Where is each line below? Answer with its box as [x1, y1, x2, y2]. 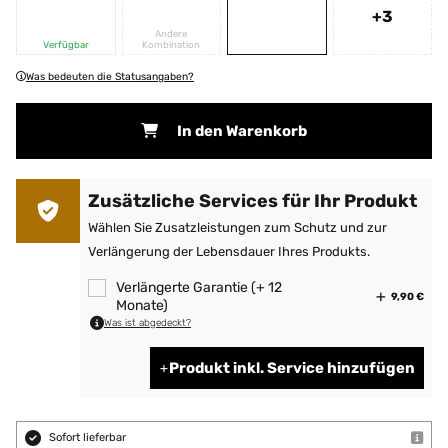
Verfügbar [42, 39, 89, 50]
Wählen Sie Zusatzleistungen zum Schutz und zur [88, 220, 387, 235]
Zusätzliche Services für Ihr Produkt [88, 190, 417, 212]
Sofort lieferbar [49, 431, 126, 444]
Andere [155, 28, 188, 39]
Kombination [142, 39, 201, 50]
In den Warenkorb [177, 122, 307, 140]
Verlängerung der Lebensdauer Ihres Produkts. [88, 244, 370, 259]
